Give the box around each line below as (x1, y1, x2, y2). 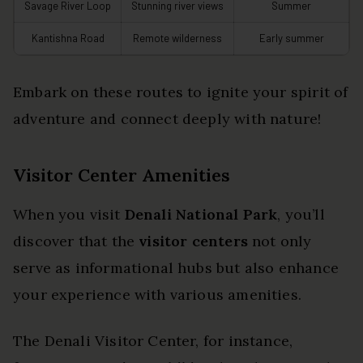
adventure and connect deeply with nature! (13, 109, 322, 128)
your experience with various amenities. (13, 284, 302, 304)
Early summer (258, 31, 324, 45)
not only (247, 231, 312, 250)
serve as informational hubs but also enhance (13, 258, 339, 277)
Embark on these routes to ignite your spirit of (13, 82, 348, 101)
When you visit (13, 204, 125, 224)
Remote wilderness (133, 31, 222, 45)
